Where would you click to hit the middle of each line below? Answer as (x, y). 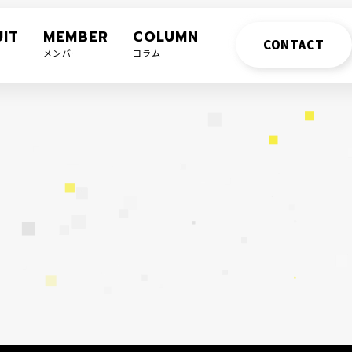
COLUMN (165, 37)
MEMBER (75, 37)
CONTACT (293, 44)
